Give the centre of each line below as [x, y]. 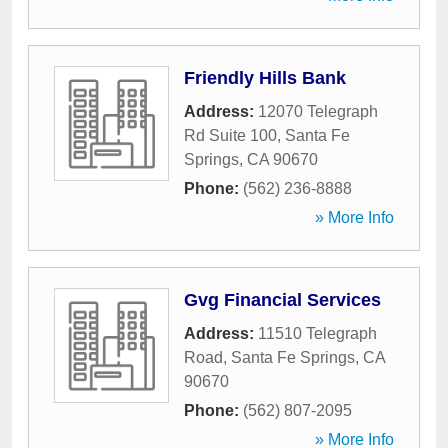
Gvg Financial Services [282, 300]
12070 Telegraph [318, 111]
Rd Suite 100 [230, 135]
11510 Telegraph [317, 333]
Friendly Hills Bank [265, 78]
